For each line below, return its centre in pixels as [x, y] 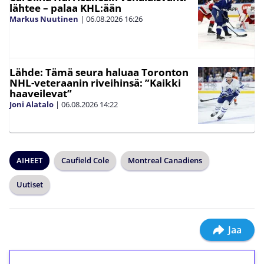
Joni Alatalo [32, 104]
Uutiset [30, 184]
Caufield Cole [85, 160]
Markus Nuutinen [44, 19]
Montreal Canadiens [165, 160]
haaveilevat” [41, 93]
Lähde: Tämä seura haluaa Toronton [99, 72]
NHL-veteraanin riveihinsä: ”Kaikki [95, 82]
